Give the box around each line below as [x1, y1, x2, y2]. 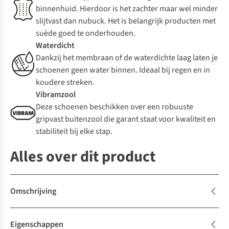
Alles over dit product [10, 146, 155, 168]
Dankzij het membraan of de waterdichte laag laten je [36, 52, 218, 64]
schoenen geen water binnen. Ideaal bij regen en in [36, 64, 210, 76]
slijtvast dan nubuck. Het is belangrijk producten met [36, 15, 216, 27]
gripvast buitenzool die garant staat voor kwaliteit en [36, 113, 216, 125]
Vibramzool [36, 89, 76, 101]
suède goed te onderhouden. [36, 28, 135, 39]
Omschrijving [10, 186, 56, 197]
